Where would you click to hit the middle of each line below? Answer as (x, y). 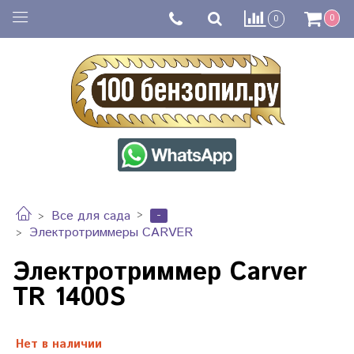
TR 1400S (69, 298)
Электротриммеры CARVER (111, 232)
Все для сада (91, 217)
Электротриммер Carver (160, 273)
